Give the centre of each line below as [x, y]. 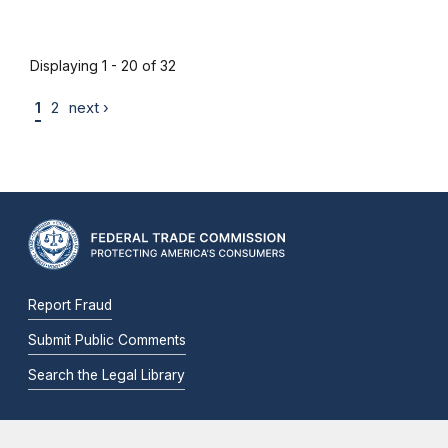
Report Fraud [70, 305]
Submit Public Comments [107, 340]
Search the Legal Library [106, 375]
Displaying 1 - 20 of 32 [103, 65]
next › [89, 107]
